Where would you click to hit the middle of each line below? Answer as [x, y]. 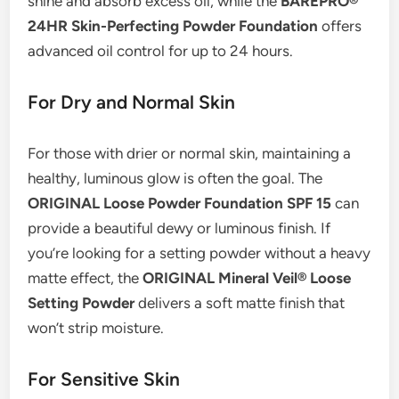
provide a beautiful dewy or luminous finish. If [179, 228]
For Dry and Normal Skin [132, 102]
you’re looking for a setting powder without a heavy [199, 253]
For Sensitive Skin [104, 379]
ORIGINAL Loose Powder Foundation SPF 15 [180, 204]
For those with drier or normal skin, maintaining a [190, 154]
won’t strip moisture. [96, 328]
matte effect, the [85, 278]
